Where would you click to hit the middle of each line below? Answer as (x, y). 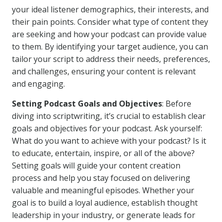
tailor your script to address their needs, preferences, (111, 59)
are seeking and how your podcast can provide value (109, 34)
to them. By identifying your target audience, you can (110, 47)
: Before (177, 104)
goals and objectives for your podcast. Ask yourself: (107, 128)
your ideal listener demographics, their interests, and (110, 9)
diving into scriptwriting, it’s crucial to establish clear (109, 116)
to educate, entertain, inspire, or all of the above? (103, 153)
